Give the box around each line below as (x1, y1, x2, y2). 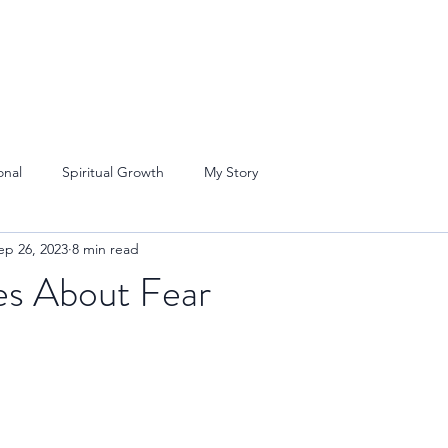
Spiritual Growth (62, 162, 164, 181)
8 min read (72, 239, 139, 258)
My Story (204, 162, 258, 181)
